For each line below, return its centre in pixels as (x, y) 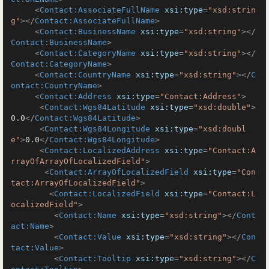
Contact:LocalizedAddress (102, 150)
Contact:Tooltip (95, 258)
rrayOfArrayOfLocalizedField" (78, 161)
